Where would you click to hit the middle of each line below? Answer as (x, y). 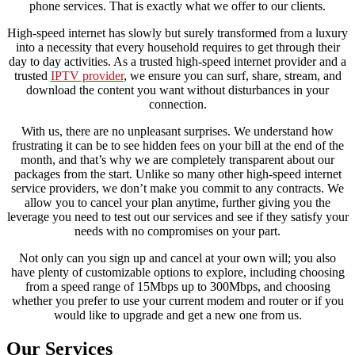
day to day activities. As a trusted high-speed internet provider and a (177, 61)
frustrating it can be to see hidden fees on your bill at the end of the (177, 145)
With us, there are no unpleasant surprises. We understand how (177, 131)
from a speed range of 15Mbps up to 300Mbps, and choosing (177, 286)
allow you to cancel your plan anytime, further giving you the (177, 202)
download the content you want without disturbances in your (177, 90)
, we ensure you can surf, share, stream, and (232, 75)
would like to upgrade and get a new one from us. (177, 315)
